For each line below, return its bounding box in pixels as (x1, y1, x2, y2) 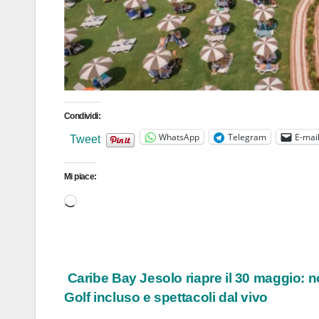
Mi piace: (64, 172, 97, 182)
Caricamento (76, 193, 141, 206)
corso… (76, 231, 115, 244)
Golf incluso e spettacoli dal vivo (64, 290, 268, 305)
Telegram (228, 130, 266, 143)
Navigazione (63, 270, 186, 296)
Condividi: (64, 111, 100, 122)
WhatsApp (159, 130, 199, 143)
